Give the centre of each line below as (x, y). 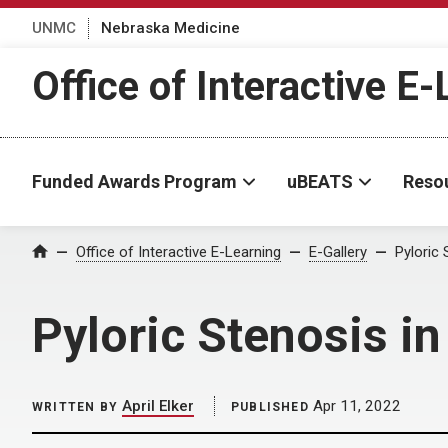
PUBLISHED (270, 407)
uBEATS (320, 181)
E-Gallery (338, 252)
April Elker (158, 406)
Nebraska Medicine (170, 27)
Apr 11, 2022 (354, 406)
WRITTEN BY (75, 407)
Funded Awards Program (134, 181)
